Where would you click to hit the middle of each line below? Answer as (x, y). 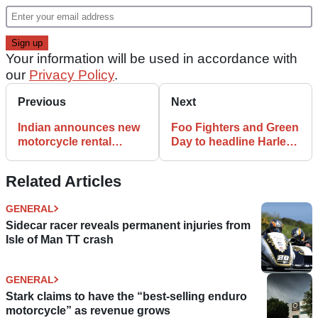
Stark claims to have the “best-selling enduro (126, 296)
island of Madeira (64, 170)
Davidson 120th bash (228, 155)
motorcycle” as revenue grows (88, 310)
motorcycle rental (65, 141)
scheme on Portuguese (81, 155)
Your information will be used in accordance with (152, 58)
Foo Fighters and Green (235, 127)
